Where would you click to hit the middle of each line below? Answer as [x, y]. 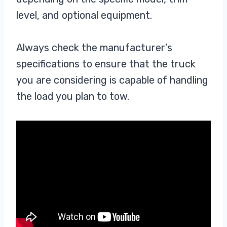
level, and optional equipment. [84, 15]
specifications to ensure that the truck [106, 64]
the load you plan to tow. [73, 97]
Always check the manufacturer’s [94, 48]
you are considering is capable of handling [112, 80]
